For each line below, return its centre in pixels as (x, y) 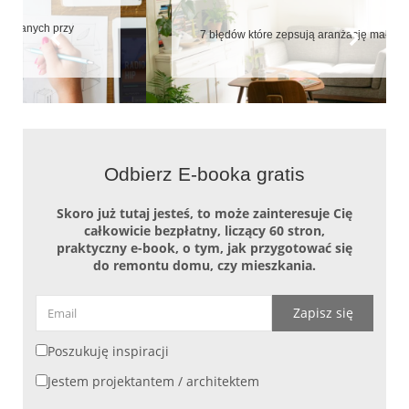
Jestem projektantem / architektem (153, 382)
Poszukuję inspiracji (108, 351)
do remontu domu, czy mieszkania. (204, 266)
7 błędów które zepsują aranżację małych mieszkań (204, 35)
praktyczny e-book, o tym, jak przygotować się (204, 248)
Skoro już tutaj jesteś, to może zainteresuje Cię (204, 214)
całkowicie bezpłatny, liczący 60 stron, (204, 231)
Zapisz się (323, 313)
